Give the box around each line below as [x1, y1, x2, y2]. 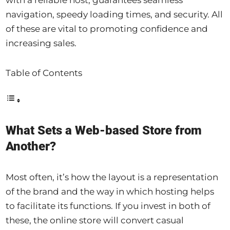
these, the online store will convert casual [6, 215, 184, 226]
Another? [6, 139, 56, 154]
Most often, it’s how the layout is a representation [6, 172, 219, 183]
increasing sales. [6, 37, 77, 48]
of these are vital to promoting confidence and [6, 23, 208, 34]
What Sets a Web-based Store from [6, 123, 202, 138]
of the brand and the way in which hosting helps [6, 186, 215, 197]
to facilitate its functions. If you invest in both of [6, 201, 211, 212]
